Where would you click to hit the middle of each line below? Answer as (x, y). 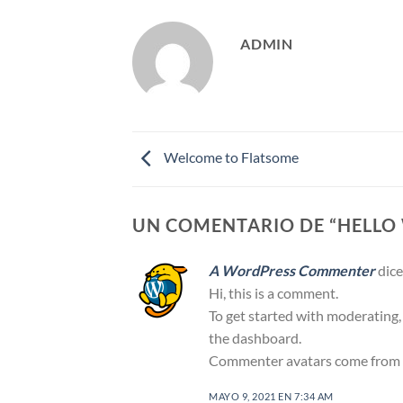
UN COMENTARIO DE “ (235, 224)
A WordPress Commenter (292, 270)
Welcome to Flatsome (230, 157)
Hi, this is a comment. (273, 292)
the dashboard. (255, 337)
